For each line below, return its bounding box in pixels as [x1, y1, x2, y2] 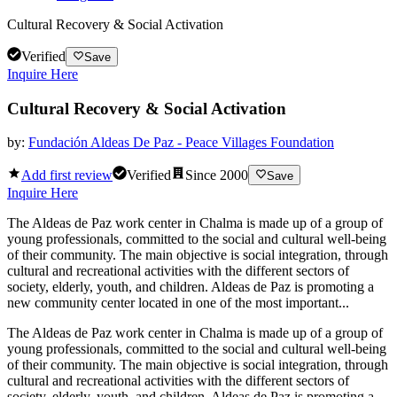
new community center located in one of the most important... [7, 294, 349, 310]
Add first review [21, 167, 113, 183]
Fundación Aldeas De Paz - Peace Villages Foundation [28, 135, 334, 151]
